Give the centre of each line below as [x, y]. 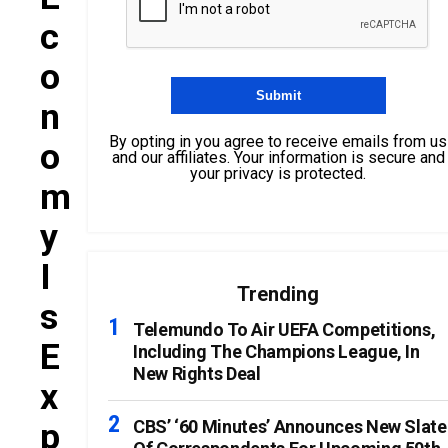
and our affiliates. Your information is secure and [278, 157]
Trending [278, 294]
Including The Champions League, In [276, 351]
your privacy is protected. [278, 173]
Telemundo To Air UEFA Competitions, [284, 329]
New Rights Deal [197, 373]
